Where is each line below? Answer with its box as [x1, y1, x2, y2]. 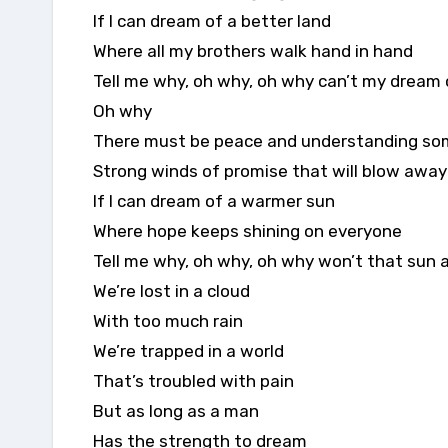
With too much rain [93, 310, 243, 331]
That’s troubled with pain [93, 370, 294, 391]
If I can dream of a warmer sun [93, 190, 335, 211]
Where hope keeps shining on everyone [93, 220, 402, 241]
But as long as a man [93, 400, 259, 421]
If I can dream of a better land [93, 10, 331, 31]
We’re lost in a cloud [93, 280, 250, 301]
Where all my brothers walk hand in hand [93, 40, 413, 61]
